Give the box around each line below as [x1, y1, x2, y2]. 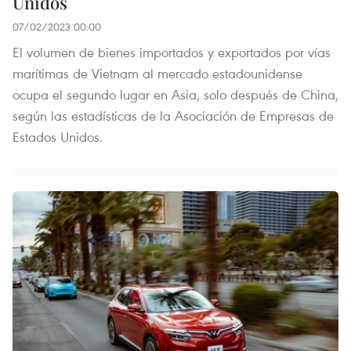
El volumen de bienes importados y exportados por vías [13, 42, 331, 61]
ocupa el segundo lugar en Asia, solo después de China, [13, 85, 338, 103]
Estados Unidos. [13, 127, 103, 146]
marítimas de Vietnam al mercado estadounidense [13, 63, 302, 82]
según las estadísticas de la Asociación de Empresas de [13, 106, 334, 125]
